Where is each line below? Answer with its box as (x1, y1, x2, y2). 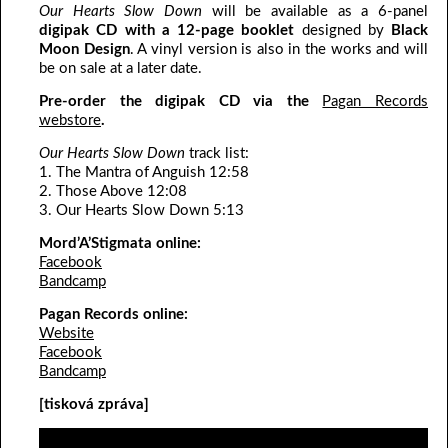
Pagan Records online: (39, 307, 188, 323)
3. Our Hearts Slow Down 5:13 (39, 203, 244, 219)
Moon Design (39, 42, 130, 58)
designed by (294, 23, 384, 39)
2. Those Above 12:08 (39, 184, 187, 200)
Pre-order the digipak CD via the (39, 94, 323, 110)
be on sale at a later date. (39, 61, 202, 77)
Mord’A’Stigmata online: (39, 236, 201, 252)
